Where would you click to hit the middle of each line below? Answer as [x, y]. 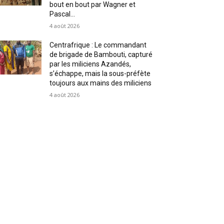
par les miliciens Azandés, [90, 64]
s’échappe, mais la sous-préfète [100, 73]
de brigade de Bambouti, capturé [101, 54]
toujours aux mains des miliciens [101, 83]
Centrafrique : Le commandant [98, 45]
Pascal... [62, 14]
